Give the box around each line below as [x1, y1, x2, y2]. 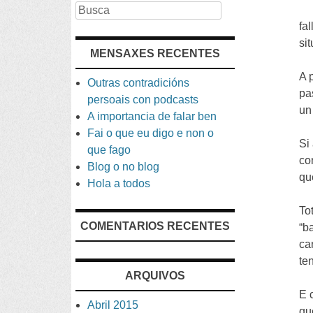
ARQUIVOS [124, 269, 185, 282]
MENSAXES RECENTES [89, 47, 220, 59]
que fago [87, 143, 131, 156]
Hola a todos [87, 177, 151, 189]
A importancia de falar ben [87, 110, 217, 122]
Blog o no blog [87, 160, 160, 173]
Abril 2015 [87, 298, 139, 311]
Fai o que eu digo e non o [87, 126, 214, 139]
